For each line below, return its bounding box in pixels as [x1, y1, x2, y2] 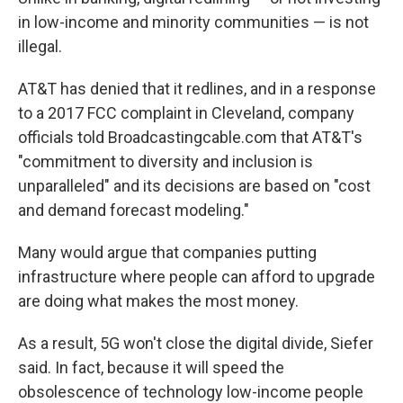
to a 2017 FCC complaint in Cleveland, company [18, 103, 354, 122]
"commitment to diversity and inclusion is [18, 152, 313, 171]
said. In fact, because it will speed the [18, 358, 284, 377]
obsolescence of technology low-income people [18, 382, 363, 401]
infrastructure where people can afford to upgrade [18, 267, 375, 286]
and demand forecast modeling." [18, 201, 249, 219]
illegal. [18, 37, 62, 56]
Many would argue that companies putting [18, 243, 317, 262]
